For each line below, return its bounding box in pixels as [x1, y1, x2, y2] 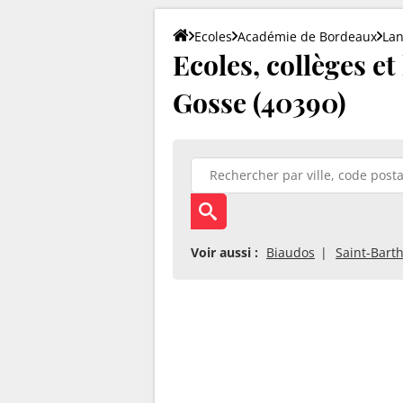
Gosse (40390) [173, 84, 346, 121]
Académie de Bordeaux [237, 27, 377, 45]
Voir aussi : [191, 243, 258, 261]
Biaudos [266, 243, 315, 261]
